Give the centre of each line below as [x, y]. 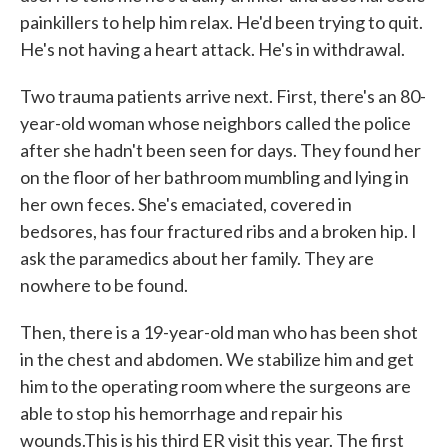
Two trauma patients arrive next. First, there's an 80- [223, 96]
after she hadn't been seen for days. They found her [220, 150]
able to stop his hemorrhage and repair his [181, 413]
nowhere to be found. [104, 285]
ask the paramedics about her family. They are [197, 258]
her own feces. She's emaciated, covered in [186, 204]
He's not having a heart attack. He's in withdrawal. [212, 49]
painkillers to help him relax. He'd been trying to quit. [221, 22]
